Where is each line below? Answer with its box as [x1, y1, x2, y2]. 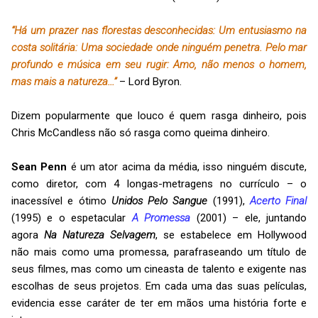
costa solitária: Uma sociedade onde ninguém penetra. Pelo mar [11, 40, 307, 54]
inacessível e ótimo [11, 194, 111, 207]
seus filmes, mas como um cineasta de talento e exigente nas [11, 262, 307, 275]
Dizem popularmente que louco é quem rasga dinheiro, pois [11, 109, 307, 122]
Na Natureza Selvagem [44, 228, 155, 241]
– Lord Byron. [116, 75, 182, 88]
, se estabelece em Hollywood [155, 228, 307, 241]
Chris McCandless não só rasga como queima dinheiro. [11, 126, 270, 139]
